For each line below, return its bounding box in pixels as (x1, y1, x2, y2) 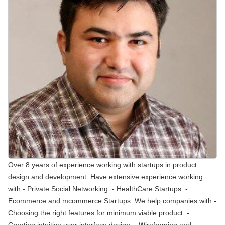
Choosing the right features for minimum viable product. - (8, 208, 189, 217)
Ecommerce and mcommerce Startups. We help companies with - (8, 196, 216, 205)
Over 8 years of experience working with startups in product (8, 160, 197, 169)
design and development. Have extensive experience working (8, 172, 203, 181)
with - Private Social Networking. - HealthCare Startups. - (8, 184, 188, 193)
